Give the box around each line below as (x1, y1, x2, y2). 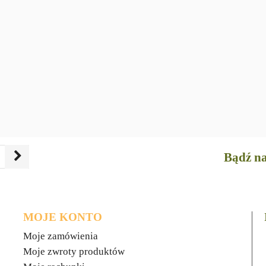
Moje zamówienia (23, 230, 98, 242)
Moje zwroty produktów (23, 246, 125, 257)
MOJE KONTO (23, 211, 102, 223)
